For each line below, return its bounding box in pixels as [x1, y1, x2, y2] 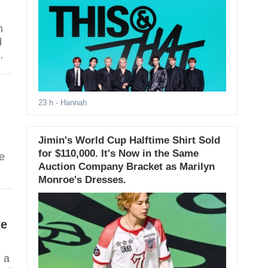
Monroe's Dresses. [38, 174, 126, 186]
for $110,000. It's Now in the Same [38, 148, 199, 160]
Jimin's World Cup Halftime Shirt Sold [38, 135, 220, 147]
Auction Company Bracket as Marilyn [38, 161, 215, 173]
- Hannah [53, 98, 87, 108]
